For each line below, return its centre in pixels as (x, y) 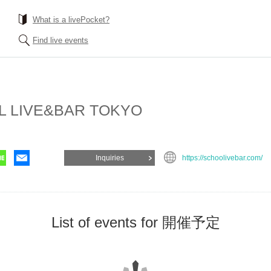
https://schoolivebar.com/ (222, 158)
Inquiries (109, 158)
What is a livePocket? (71, 20)
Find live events (60, 40)
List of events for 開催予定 (135, 222)
